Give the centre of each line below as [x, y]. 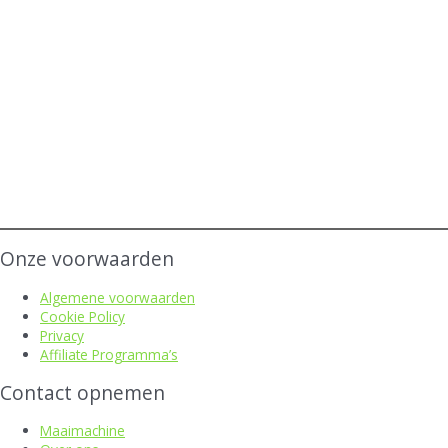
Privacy [62, 335]
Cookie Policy [82, 316]
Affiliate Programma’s [109, 354]
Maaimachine [82, 431]
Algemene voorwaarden [117, 297]
